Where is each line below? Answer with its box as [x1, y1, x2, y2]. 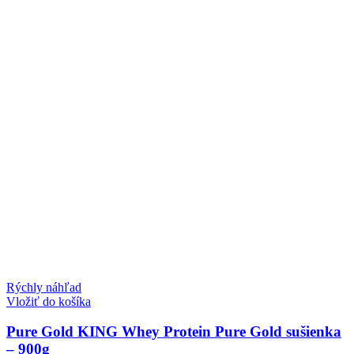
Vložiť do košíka [6, 294, 91, 308]
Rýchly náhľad [6, 280, 81, 294]
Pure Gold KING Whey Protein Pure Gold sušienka [6, 323, 341, 341]
